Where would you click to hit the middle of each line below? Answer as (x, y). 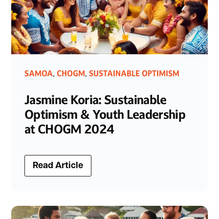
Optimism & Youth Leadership (105, 114)
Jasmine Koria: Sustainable (96, 100)
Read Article (58, 166)
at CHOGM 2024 (69, 129)
